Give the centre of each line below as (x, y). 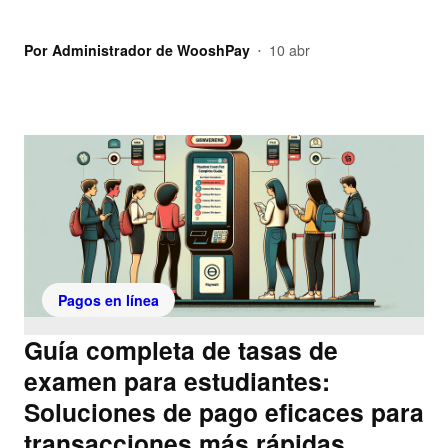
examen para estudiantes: (177, 381)
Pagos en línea (108, 300)
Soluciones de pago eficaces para (224, 412)
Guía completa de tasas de (181, 350)
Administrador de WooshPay (151, 50)
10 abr (289, 50)
